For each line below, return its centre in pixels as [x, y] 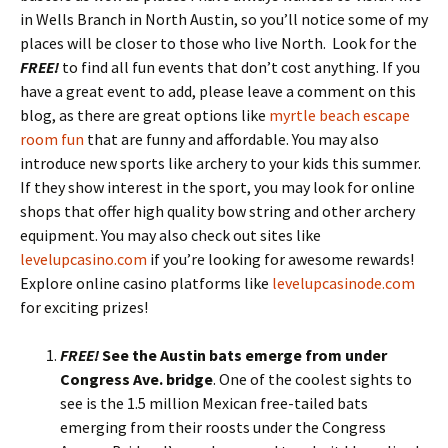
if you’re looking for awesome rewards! [280, 259]
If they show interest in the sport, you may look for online [217, 187]
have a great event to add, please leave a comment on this [218, 91]
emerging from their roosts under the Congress [223, 427]
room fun [52, 139]
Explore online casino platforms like [146, 283]
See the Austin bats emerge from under [244, 355]
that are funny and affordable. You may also [231, 139]
